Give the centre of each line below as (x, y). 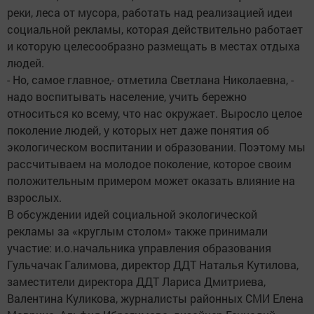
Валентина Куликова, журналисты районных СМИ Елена (155, 299)
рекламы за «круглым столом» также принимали (137, 231)
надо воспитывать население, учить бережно (127, 97)
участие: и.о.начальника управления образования (139, 248)
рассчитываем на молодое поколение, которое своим (149, 164)
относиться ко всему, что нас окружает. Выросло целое (155, 114)
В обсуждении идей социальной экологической (132, 214)
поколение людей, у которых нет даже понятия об (138, 130)
